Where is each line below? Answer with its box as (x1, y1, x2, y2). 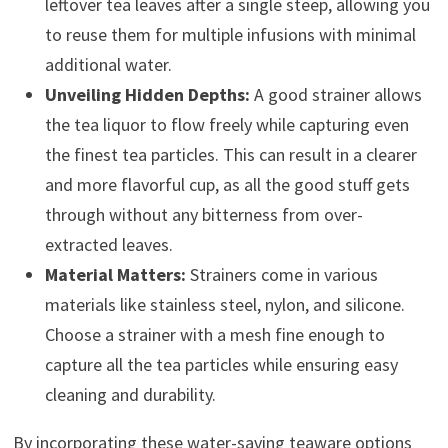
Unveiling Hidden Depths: (44, 82, 250, 106)
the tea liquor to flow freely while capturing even (44, 112, 409, 136)
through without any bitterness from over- (44, 202, 363, 226)
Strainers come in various (185, 262, 378, 286)
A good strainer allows (249, 82, 422, 106)
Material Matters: (44, 262, 186, 286)
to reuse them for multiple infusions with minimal (44, 22, 416, 46)
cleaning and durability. (44, 382, 216, 406)
